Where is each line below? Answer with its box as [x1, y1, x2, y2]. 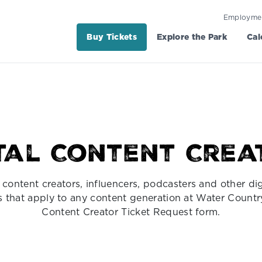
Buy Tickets [87, 31, 137, 43]
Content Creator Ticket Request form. [42, 205, 220, 218]
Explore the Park [157, 31, 227, 43]
